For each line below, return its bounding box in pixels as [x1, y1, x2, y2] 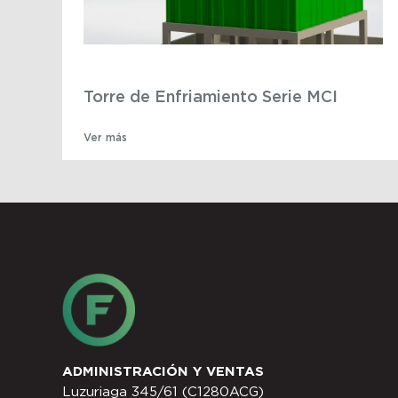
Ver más [84, 131, 127, 144]
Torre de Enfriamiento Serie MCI [84, 86, 338, 105]
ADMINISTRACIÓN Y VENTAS [62, 363, 264, 379]
